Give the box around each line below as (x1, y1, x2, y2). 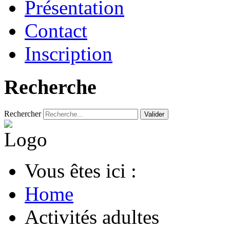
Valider (144, 110, 164, 118)
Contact (25, 20, 87, 42)
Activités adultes (25, 205, 159, 228)
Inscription (25, 43, 112, 65)
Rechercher (4, 109, 41, 118)
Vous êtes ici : (25, 159, 147, 182)
